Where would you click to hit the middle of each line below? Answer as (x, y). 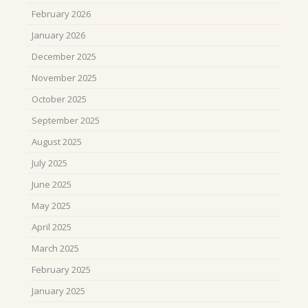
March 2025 (55, 248)
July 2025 (49, 163)
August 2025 (57, 142)
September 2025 (66, 120)
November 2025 (64, 78)
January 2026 (58, 35)
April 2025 (52, 227)
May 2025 (51, 206)
